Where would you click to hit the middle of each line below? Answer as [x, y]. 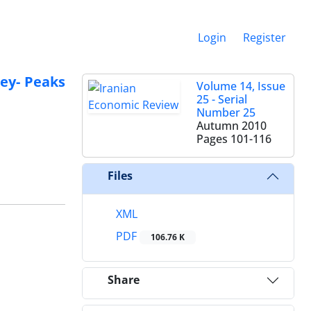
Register [264, 37]
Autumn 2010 [232, 125]
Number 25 [226, 112]
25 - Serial [222, 99]
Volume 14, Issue [241, 86]
